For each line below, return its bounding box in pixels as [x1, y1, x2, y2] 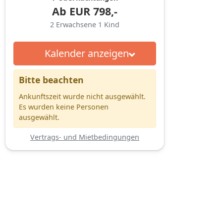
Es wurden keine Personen [19, 102, 109, 111]
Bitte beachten [19, 73, 84, 86]
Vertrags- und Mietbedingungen [30, 132, 139, 142]
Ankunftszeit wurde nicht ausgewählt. [19, 91, 146, 101]
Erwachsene [56, 19, 98, 29]
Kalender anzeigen [44, 46, 129, 60]
